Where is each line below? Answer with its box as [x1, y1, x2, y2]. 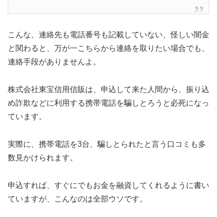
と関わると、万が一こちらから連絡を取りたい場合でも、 [8, 44, 209, 53]
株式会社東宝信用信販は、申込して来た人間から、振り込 [8, 85, 209, 93]
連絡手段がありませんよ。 [8, 58, 101, 66]
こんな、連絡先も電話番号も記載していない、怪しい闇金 [8, 31, 209, 39]
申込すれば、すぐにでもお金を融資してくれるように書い [8, 181, 209, 189]
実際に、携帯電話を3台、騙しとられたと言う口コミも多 [8, 139, 206, 148]
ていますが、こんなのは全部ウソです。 [8, 194, 147, 203]
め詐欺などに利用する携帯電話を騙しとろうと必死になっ [8, 98, 209, 107]
